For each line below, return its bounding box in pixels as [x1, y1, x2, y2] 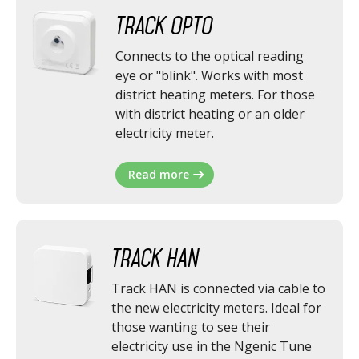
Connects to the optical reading [115, 47, 305, 65]
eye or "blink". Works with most [115, 67, 304, 84]
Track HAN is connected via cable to [111, 280, 325, 297]
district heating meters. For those [115, 86, 316, 103]
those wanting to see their [111, 318, 270, 336]
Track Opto [115, 14, 214, 37]
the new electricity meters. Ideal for [111, 299, 321, 317]
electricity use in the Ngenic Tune [111, 337, 312, 355]
